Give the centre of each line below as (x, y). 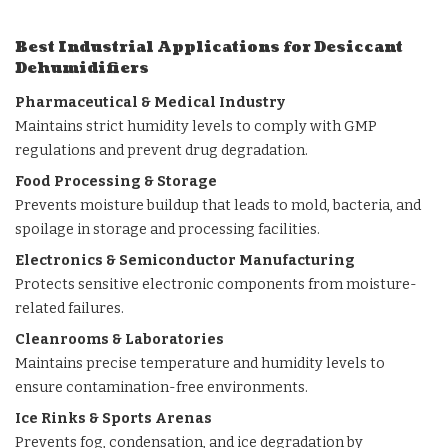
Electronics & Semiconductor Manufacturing (185, 260)
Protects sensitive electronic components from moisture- (216, 284)
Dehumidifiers (82, 68)
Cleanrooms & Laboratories (119, 339)
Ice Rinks (50, 418)
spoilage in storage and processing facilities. (167, 229)
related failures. (69, 308)
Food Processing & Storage (116, 181)
